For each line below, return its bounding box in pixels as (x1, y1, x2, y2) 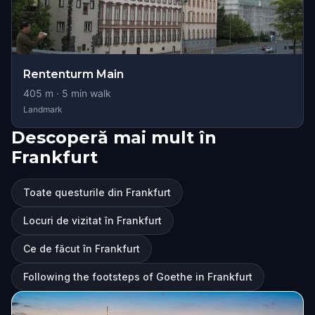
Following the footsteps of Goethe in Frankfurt (23, 271, 252, 283)
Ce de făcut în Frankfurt (23, 243, 140, 255)
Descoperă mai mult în (11, 127, 217, 148)
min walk (68, 87, 111, 99)
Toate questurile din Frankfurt (23, 186, 171, 198)
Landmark (23, 104, 63, 115)
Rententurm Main (23, 67, 124, 81)
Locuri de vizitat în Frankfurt (23, 214, 162, 226)
